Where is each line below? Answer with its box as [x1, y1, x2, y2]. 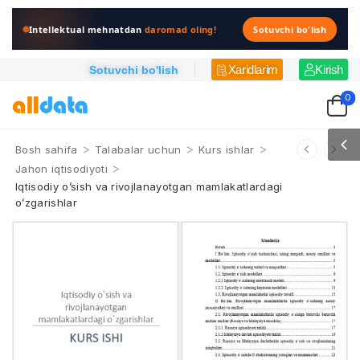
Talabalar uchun [94, 143, 182, 156]
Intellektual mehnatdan [29, 22, 145, 35]
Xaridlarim [227, 63, 278, 76]
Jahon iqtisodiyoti [15, 162, 108, 175]
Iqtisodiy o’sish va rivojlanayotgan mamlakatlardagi [15, 180, 283, 193]
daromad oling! [145, 22, 216, 35]
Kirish [315, 63, 343, 76]
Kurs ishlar [198, 143, 255, 156]
